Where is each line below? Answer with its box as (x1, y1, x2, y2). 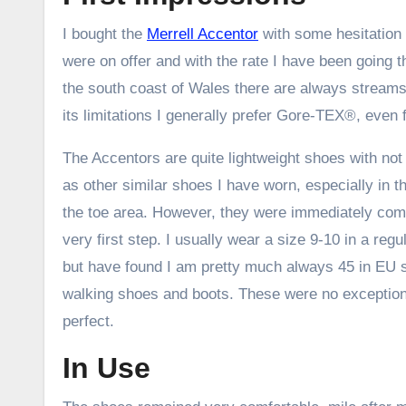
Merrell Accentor (147, 24, 258, 43)
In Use (63, 351, 150, 384)
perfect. (63, 312, 114, 330)
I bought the (63, 24, 147, 43)
